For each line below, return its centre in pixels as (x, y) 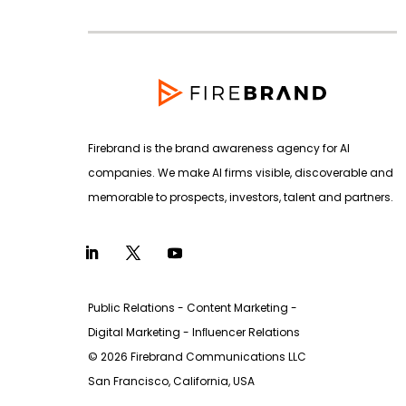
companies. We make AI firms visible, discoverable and (241, 172)
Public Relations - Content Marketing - (193, 308)
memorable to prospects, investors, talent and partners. (241, 197)
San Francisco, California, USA (171, 382)
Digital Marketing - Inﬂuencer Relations (194, 333)
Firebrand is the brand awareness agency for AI (219, 148)
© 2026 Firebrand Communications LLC (197, 357)
